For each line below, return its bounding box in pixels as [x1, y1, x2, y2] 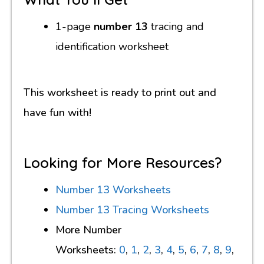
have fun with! [24, 105, 91, 120]
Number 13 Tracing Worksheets [55, 202, 209, 217]
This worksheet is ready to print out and [24, 85, 216, 100]
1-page [55, 19, 94, 34]
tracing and [151, 19, 204, 34]
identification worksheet [55, 39, 169, 54]
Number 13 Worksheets [55, 182, 171, 197]
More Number [55, 222, 121, 237]
